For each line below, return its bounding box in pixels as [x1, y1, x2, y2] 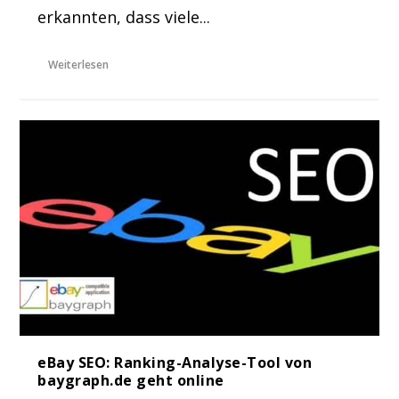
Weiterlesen [48, 56, 110, 72]
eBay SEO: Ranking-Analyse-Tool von [37, 352, 313, 372]
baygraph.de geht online [37, 370, 224, 390]
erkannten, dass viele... [37, 5, 211, 28]
